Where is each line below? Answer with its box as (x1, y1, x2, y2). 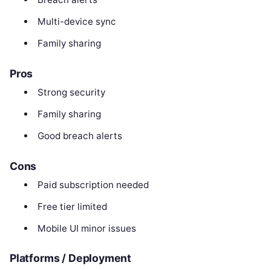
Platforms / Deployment (10, 252, 132, 265)
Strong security (37, 87, 105, 99)
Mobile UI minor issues (37, 222, 136, 234)
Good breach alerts (37, 130, 122, 142)
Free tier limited (37, 200, 107, 212)
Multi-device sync (37, 16, 116, 28)
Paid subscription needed (37, 178, 149, 191)
